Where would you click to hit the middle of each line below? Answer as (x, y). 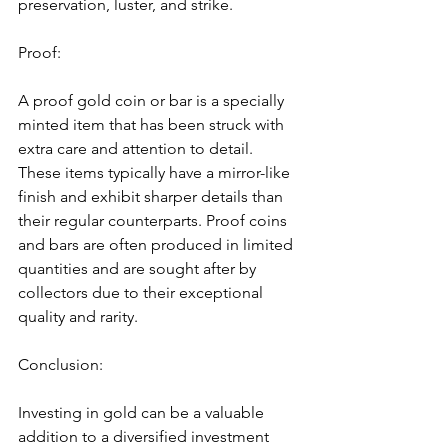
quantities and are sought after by (139, 268)
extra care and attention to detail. (137, 148)
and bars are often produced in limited (157, 244)
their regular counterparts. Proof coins (154, 220)
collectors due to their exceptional (142, 292)
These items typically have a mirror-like (156, 172)
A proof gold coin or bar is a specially (153, 100)
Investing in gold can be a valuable (143, 412)
